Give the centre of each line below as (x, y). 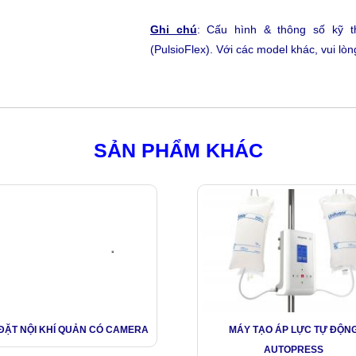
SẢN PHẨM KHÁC (178, 150)
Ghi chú (174, 29)
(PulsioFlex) (180, 49)
